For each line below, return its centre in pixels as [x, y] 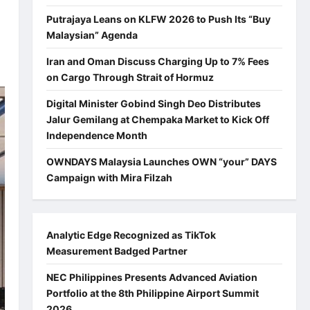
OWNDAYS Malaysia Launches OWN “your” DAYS [161, 161]
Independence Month [97, 135]
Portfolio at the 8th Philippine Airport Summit [152, 293]
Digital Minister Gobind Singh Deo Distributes [153, 103]
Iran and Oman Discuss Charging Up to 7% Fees [157, 61]
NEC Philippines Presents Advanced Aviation [152, 277]
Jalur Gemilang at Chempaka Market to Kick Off [157, 119]
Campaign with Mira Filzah [110, 177]
